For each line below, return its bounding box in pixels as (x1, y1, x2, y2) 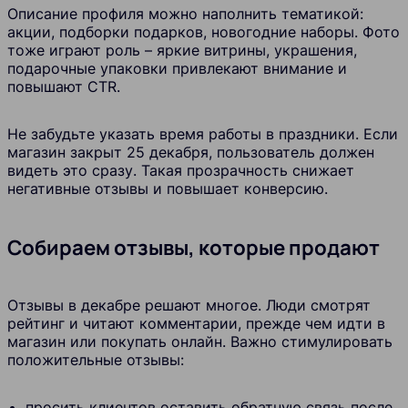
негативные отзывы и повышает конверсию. (7, 179, 328, 199)
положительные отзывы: (7, 350, 184, 369)
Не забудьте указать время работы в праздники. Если (7, 125, 398, 144)
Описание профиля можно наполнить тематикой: (7, 5, 363, 24)
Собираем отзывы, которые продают (7, 232, 380, 261)
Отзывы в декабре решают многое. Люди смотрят (7, 295, 371, 314)
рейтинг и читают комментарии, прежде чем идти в (7, 313, 385, 332)
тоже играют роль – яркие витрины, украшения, (7, 41, 357, 60)
